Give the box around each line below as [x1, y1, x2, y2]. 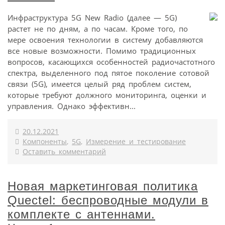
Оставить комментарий [23, 147, 106, 156]
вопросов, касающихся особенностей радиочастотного [8, 56, 215, 67]
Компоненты [23, 137, 67, 146]
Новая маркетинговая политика [8, 179, 198, 193]
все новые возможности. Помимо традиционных [8, 45, 196, 56]
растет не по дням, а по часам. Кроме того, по [8, 23, 188, 34]
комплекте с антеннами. [8, 207, 155, 221]
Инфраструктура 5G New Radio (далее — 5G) [8, 12, 177, 23]
